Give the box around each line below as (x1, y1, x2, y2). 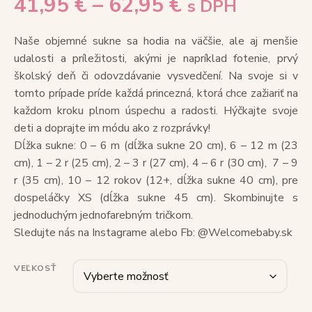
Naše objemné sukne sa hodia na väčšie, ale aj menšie (14, 33, 298, 49)
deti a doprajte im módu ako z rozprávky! (14, 120, 210, 136)
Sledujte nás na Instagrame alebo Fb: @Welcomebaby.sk (14, 225, 292, 241)
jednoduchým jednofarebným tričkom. (14, 208, 193, 224)
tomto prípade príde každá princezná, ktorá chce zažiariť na (14, 86, 298, 102)
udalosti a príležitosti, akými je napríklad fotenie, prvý (14, 51, 298, 67)
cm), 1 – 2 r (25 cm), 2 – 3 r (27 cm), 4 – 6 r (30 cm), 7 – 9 (14, 155, 298, 171)
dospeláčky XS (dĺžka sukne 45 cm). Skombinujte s (14, 190, 298, 206)
